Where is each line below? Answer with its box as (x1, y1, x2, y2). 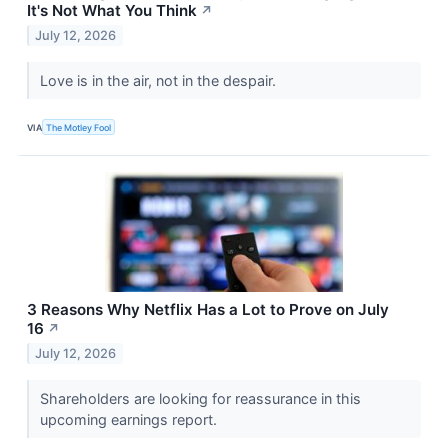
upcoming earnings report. (39, 411, 221, 429)
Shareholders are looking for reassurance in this (39, 390, 361, 408)
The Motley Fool (46, 121, 112, 133)
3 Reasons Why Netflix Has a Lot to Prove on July (27, 300, 389, 320)
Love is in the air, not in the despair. (39, 72, 280, 90)
